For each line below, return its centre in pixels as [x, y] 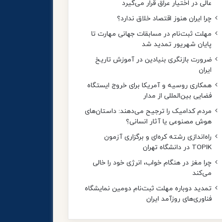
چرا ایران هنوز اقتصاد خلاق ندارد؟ [164, 19]
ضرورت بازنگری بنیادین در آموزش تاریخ [153, 60]
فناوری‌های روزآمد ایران [179, 199]
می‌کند [202, 173]
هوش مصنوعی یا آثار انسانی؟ [169, 122]
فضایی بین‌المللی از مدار [177, 96]
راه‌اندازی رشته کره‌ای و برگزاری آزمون [158, 137]
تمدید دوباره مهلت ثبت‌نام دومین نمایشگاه [148, 189]
